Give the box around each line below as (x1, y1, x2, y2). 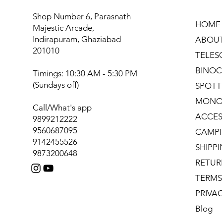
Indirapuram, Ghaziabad (32, 34, 121, 44)
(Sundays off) (32, 80, 79, 90)
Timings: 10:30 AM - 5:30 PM (32, 68, 137, 78)
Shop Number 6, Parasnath (32, 11, 131, 21)
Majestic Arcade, (32, 23, 94, 33)
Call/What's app (32, 103, 94, 112)
